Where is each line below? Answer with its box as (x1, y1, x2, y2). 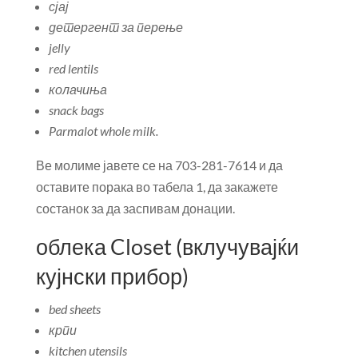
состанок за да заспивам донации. (35, 201, 235, 216)
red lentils (48, 61, 98, 76)
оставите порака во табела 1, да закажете (35, 179, 278, 194)
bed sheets (48, 301, 101, 316)
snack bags (48, 102, 104, 117)
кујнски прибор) (35, 263, 189, 289)
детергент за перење (48, 19, 183, 34)
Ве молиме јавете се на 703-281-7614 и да (35, 157, 283, 173)
